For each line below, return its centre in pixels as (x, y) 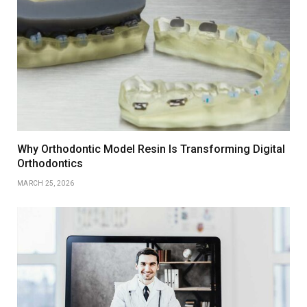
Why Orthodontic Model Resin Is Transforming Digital (151, 149)
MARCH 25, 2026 (46, 183)
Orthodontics (50, 163)
